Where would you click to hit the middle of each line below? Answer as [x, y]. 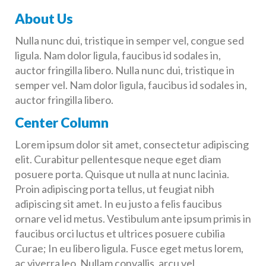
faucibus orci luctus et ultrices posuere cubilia [120, 233]
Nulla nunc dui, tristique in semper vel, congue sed [129, 40]
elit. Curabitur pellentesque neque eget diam [118, 159]
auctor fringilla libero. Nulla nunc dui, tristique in [125, 70]
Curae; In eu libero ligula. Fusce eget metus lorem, [129, 248]
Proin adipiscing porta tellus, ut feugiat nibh [115, 189]
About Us [44, 18]
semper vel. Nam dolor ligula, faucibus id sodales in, [131, 85]
